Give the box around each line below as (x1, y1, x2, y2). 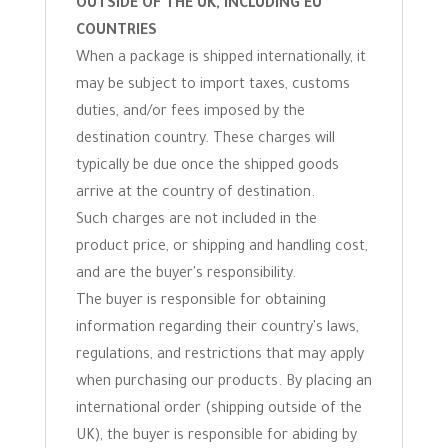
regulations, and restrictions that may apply (75, 348, 364, 364)
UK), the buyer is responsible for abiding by (75, 429, 357, 445)
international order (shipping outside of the (75, 402, 362, 418)
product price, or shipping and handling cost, (75, 240, 368, 256)
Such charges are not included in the (75, 213, 317, 229)
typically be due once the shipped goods (75, 159, 339, 175)
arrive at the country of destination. (75, 186, 315, 202)
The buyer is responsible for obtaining (75, 294, 326, 310)
